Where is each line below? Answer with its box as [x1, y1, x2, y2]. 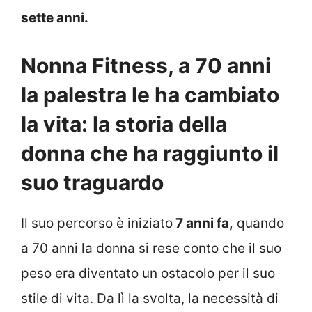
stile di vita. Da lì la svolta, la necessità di [21, 290, 279, 306]
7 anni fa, [173, 214, 233, 231]
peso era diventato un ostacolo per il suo [21, 265, 275, 281]
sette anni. [21, 10, 88, 26]
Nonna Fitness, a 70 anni [21, 52, 271, 78]
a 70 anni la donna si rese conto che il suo [21, 240, 281, 256]
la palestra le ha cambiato [21, 81, 279, 107]
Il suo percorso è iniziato [21, 214, 173, 231]
